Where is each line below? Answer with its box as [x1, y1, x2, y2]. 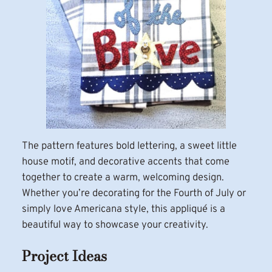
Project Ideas [21, 245, 107, 267]
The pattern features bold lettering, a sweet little [21, 140, 237, 153]
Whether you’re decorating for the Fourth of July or [21, 187, 246, 200]
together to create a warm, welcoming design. [21, 171, 224, 185]
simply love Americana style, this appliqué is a [21, 203, 225, 216]
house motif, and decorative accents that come [21, 155, 229, 169]
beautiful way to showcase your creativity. [21, 219, 208, 232]
